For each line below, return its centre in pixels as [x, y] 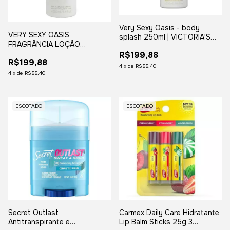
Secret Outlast [33, 213]
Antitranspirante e [39, 222]
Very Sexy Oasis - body [159, 27]
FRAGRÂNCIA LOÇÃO [44, 44]
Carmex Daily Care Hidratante [169, 213]
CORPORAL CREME [41, 54]
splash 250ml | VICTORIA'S [165, 37]
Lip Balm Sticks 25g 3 [156, 222]
